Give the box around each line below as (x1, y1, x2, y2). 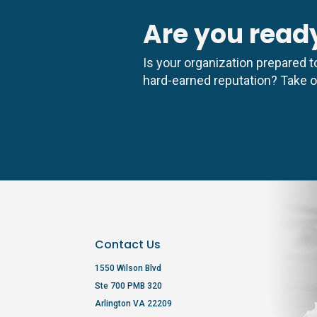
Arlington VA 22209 (95, 299, 173, 309)
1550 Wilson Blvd (95, 263, 162, 274)
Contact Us (95, 236, 161, 253)
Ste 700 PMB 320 (95, 281, 163, 292)
